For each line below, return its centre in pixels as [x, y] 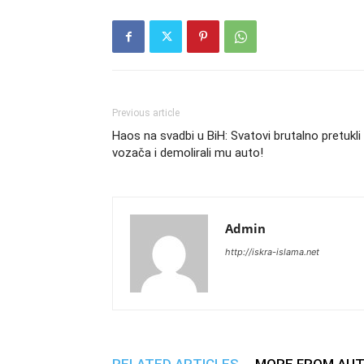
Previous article [146, 113]
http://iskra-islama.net [272, 252]
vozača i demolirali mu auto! [188, 153]
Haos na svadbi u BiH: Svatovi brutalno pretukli [236, 136]
